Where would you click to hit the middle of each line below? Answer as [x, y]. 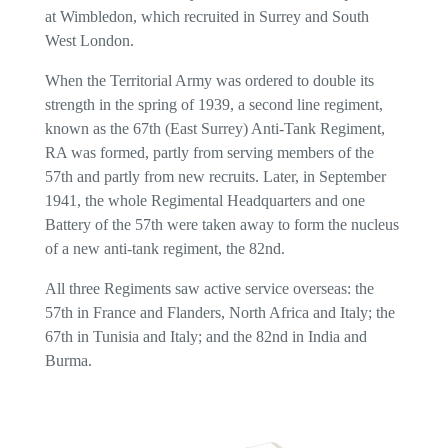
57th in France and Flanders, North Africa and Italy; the [219, 312]
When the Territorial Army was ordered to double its [209, 80]
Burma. [68, 360]
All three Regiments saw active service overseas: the [209, 288]
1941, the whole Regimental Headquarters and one [204, 200]
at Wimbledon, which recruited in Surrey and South [206, 16]
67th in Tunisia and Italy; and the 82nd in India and [205, 336]
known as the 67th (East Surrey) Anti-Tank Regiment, [214, 128]
